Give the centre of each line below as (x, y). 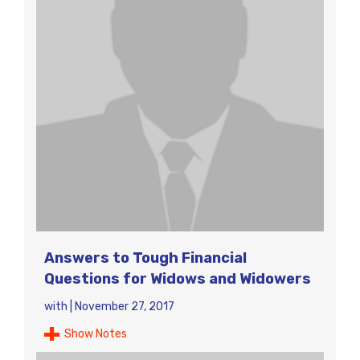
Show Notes (96, 334)
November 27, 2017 (125, 307)
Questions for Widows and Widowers (178, 279)
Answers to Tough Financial (145, 258)
